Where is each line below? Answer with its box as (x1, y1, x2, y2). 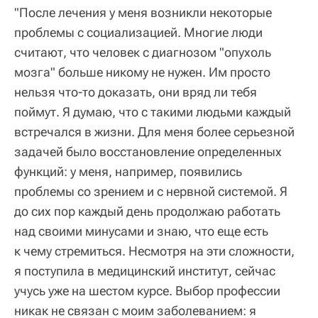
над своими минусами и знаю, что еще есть (14, 223, 268, 238)
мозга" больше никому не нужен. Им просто (14, 64, 270, 79)
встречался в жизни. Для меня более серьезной (14, 124, 295, 139)
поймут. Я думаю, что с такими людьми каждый (14, 104, 291, 119)
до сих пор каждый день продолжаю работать (14, 203, 280, 219)
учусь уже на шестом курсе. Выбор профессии (14, 283, 280, 298)
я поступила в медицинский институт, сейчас (14, 263, 275, 278)
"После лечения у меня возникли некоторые (14, 4, 272, 20)
